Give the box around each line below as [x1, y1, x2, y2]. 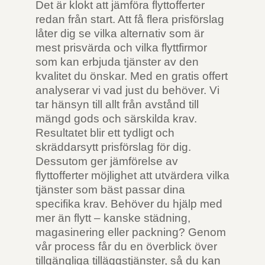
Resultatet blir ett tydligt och [35, 127, 174, 139]
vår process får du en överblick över [35, 240, 217, 253]
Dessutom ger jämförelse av [35, 155, 178, 167]
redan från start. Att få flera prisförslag [35, 13, 224, 25]
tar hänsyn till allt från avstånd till [35, 98, 199, 111]
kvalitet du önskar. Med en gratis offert [35, 70, 228, 82]
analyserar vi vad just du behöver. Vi [35, 84, 219, 96]
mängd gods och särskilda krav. [35, 112, 197, 125]
